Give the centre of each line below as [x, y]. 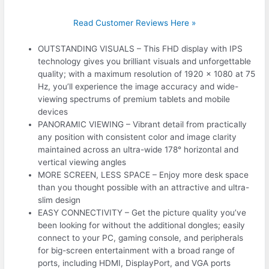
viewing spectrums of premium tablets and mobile [134, 99]
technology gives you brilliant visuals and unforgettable [145, 62]
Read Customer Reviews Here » [134, 23]
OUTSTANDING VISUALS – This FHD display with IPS [141, 49]
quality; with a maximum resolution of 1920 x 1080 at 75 [147, 74]
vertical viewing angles [82, 162]
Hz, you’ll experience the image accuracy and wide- [138, 87]
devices [53, 112]
